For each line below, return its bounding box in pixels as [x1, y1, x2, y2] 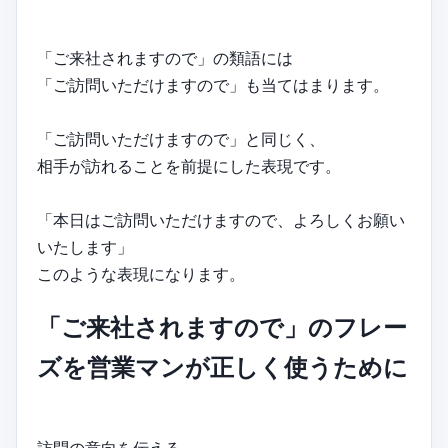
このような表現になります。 [37, 263, 245, 284]
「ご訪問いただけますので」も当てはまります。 [37, 74, 389, 95]
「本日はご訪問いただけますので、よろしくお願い [37, 209, 405, 230]
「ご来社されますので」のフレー [37, 312, 407, 342]
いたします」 [37, 236, 133, 257]
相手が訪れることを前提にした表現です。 [37, 155, 341, 176]
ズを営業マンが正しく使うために [37, 352, 408, 382]
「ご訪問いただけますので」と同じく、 [37, 128, 325, 149]
